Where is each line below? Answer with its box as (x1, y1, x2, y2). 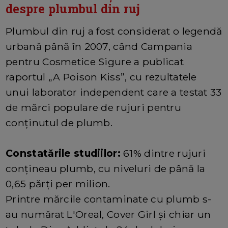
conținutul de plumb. (6, 117, 112, 129)
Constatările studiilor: (6, 147, 124, 160)
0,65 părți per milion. (6, 178, 110, 190)
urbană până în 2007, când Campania (6, 40, 192, 53)
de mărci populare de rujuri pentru (6, 101, 181, 114)
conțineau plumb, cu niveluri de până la (6, 162, 206, 175)
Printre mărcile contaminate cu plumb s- (6, 193, 212, 206)
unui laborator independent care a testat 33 (6, 86, 222, 99)
